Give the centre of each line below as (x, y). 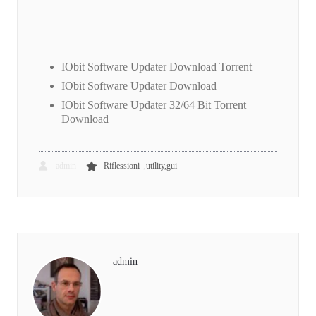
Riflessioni (122, 166)
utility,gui (162, 166)
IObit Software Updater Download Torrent (157, 67)
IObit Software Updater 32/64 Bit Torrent (154, 105)
